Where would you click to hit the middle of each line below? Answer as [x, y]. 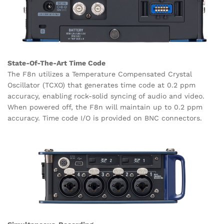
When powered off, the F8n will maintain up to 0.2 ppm [105, 107]
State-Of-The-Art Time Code [56, 63]
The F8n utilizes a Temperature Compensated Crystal [100, 74]
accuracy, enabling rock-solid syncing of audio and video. [106, 96]
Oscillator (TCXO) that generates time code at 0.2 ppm [101, 85]
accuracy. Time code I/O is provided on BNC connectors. [105, 118]
